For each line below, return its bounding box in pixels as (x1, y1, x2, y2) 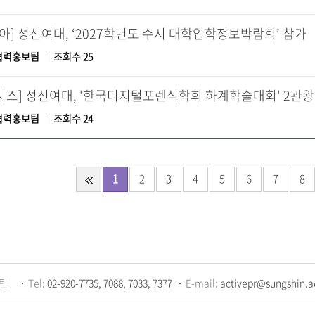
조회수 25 (53, 49, 93, 63)
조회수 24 (53, 111, 93, 125)
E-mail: (186, 276, 220, 290)
